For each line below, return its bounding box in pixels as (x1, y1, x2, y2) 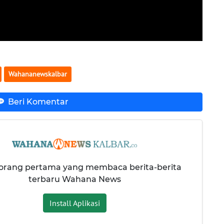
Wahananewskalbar (8, 69, 67, 78)
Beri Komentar (7, 97, 68, 107)
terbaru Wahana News (28, 174, 121, 184)
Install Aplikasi (49, 197, 100, 208)
